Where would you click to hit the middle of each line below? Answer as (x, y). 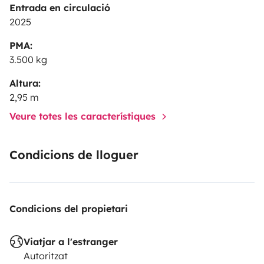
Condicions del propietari (69, 208)
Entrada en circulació (60, 7)
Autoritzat (46, 255)
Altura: (25, 83)
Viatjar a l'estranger (71, 241)
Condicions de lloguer (74, 154)
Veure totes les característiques (84, 116)
